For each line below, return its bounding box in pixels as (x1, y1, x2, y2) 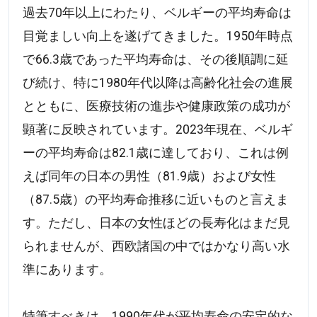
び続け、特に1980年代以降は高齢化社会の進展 (23, 76, 294, 91)
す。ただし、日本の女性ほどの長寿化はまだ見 (23, 216, 291, 231)
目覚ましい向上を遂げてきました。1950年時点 (23, 29, 294, 44)
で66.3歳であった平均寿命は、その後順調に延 (23, 52, 289, 67)
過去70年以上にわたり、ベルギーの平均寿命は (23, 6, 292, 21)
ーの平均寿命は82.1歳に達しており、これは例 (23, 146, 289, 161)
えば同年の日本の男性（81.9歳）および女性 (23, 169, 277, 184)
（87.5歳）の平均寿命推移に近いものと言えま (23, 192, 289, 207)
